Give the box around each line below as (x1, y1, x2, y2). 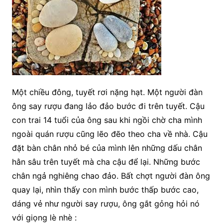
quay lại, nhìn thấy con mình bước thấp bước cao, (11, 185, 199, 195)
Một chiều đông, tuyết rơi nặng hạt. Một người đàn (11, 87, 203, 97)
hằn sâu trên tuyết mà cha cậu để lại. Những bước (11, 157, 200, 167)
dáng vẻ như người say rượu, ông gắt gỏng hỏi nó (11, 199, 200, 209)
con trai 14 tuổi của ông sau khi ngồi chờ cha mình (11, 115, 202, 125)
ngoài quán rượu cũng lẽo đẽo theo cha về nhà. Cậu (11, 129, 208, 139)
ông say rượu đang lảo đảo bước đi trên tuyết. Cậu (11, 101, 205, 111)
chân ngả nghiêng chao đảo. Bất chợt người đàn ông (11, 171, 210, 181)
